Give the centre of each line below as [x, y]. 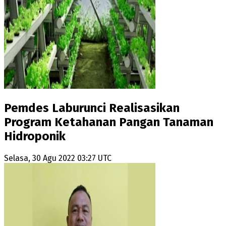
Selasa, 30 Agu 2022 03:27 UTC [58, 158]
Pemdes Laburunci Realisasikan [92, 108]
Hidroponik [35, 136]
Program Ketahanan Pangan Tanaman [109, 122]
